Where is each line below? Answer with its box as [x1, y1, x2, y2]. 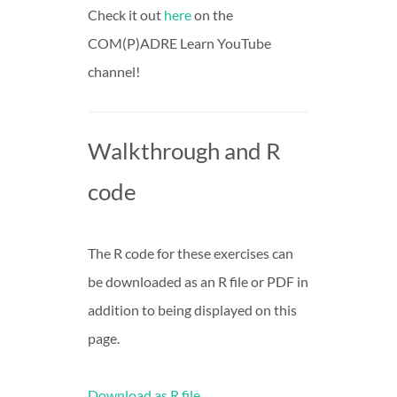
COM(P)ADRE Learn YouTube [88, 34, 271, 51]
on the [191, 5, 233, 23]
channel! [88, 62, 140, 80]
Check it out [88, 5, 164, 23]
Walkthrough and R [88, 136, 281, 165]
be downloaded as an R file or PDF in [88, 272, 308, 290]
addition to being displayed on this [88, 300, 297, 318]
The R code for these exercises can [88, 244, 293, 261]
